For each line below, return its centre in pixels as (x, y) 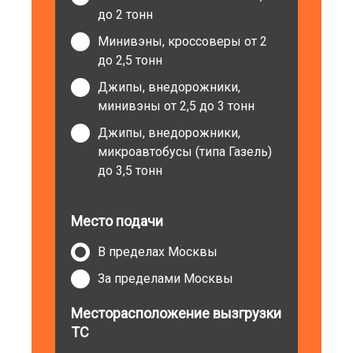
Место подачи (117, 221)
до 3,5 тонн (130, 171)
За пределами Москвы (166, 279)
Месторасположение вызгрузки (176, 313)
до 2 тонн (126, 15)
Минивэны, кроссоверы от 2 (183, 41)
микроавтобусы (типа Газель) (185, 152)
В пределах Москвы (158, 252)
